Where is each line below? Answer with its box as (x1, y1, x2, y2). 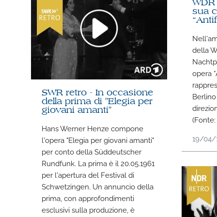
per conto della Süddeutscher (42, 146, 142, 156)
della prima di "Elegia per (42, 97, 153, 107)
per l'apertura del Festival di (42, 170, 135, 180)
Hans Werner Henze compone (42, 123, 144, 133)
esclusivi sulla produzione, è (42, 204, 135, 215)
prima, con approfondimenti (42, 193, 135, 203)
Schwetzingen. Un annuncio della (42, 181, 154, 191)
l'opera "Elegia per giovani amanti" (42, 135, 155, 145)
